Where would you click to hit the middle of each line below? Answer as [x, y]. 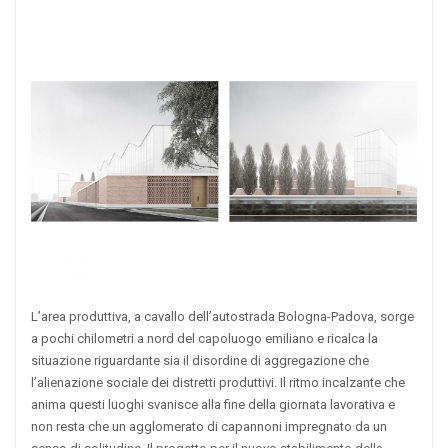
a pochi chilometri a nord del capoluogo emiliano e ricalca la [204, 338]
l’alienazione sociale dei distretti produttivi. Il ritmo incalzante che [218, 382]
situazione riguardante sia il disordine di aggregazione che [200, 360]
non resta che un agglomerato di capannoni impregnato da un [209, 426]
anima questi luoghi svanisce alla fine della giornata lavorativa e [213, 404]
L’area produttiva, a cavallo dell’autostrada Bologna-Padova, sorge [222, 316]
